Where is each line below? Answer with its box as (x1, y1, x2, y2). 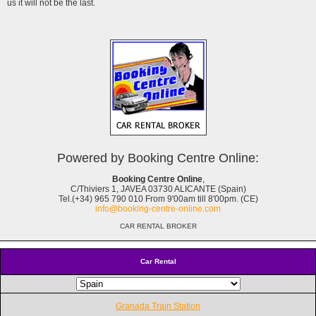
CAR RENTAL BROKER (119, 221, 197, 230)
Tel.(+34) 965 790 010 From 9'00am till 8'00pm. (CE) (58, 193, 258, 204)
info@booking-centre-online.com (95, 203, 221, 214)
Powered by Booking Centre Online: (57, 150, 259, 165)
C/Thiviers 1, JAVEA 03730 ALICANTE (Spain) (70, 183, 246, 194)
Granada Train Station (116, 300, 200, 311)
